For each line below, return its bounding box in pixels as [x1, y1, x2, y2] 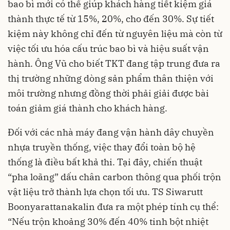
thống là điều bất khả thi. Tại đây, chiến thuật [8, 156, 202, 168]
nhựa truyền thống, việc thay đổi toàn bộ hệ [8, 141, 196, 154]
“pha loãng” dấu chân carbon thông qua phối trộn [8, 171, 221, 183]
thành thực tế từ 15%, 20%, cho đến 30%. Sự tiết [8, 13, 214, 25]
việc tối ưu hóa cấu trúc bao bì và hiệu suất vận [8, 43, 209, 55]
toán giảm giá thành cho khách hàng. [8, 102, 167, 114]
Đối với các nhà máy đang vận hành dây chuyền [8, 126, 214, 139]
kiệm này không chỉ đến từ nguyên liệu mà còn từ [8, 28, 222, 40]
